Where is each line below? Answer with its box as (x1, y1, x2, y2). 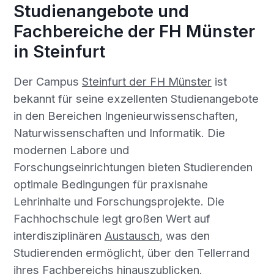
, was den (159, 229, 210, 243)
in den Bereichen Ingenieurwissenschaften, (13, 109, 238, 123)
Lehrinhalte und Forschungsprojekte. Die (13, 194, 224, 209)
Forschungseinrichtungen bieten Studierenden (13, 160, 253, 174)
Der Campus (13, 75, 82, 89)
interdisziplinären (13, 229, 105, 243)
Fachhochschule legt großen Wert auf (13, 212, 210, 226)
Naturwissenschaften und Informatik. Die (13, 126, 225, 140)
